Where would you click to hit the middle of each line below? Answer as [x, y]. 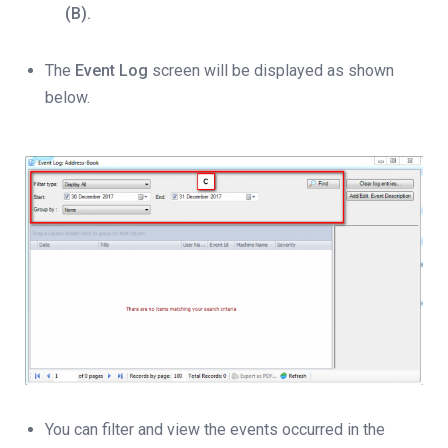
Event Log [111, 70]
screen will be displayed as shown [271, 70]
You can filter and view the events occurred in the [215, 430]
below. [67, 97]
